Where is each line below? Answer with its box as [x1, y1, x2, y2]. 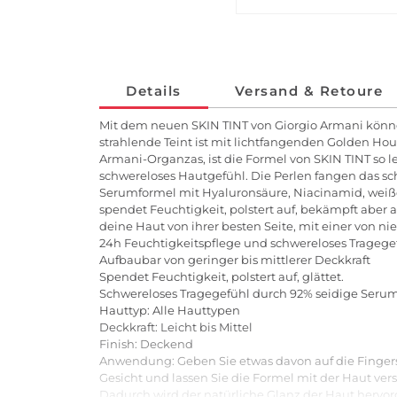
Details [126, 82, 182, 100]
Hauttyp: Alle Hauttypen [99, 303, 240, 318]
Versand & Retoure [234, 82, 383, 100]
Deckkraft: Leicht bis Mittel [99, 320, 253, 335]
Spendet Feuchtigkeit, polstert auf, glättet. [99, 269, 344, 284]
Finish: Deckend [99, 337, 193, 352]
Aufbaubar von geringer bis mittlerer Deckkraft [99, 253, 370, 268]
